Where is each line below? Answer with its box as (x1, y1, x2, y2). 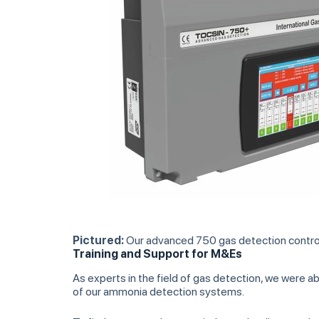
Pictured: (73, 234, 126, 248)
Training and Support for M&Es (73, 247, 242, 261)
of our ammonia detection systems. (73, 284, 244, 298)
